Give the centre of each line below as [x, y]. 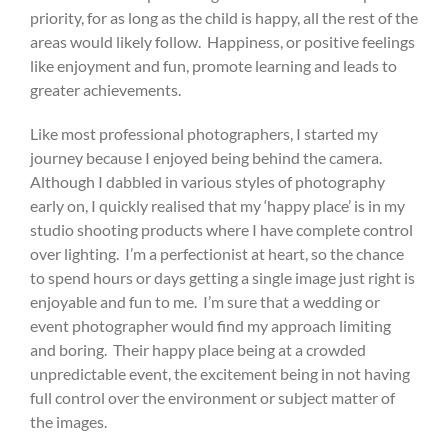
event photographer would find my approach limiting [210, 325]
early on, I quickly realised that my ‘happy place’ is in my [217, 205]
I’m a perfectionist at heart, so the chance [264, 253]
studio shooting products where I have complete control [221, 229]
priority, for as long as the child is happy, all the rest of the [223, 17]
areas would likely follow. [115, 41]
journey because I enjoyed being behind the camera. [205, 157]
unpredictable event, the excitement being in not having [219, 373]
